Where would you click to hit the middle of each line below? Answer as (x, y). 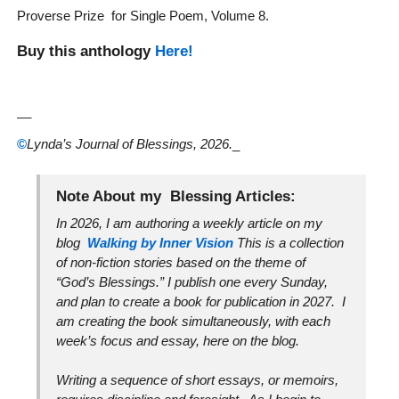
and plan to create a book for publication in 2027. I (201, 301)
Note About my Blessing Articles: (176, 196)
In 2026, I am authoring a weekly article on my (190, 223)
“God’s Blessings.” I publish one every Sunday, (192, 281)
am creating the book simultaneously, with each (194, 321)
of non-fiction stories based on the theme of (181, 262)
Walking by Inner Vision (161, 242)
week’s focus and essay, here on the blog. (178, 340)
